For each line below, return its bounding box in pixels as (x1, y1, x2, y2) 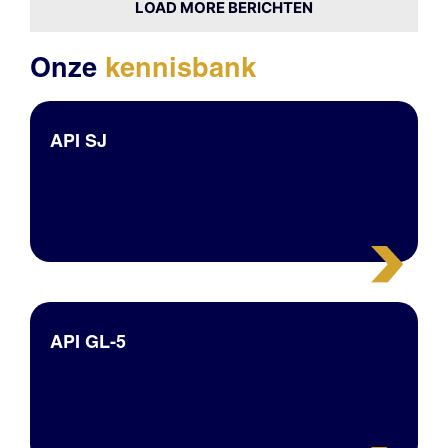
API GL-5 (49, 330, 126, 354)
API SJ (49, 129, 107, 153)
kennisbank (104, 51, 256, 85)
